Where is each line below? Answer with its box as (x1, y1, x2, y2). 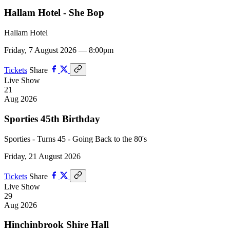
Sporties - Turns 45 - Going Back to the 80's (4, 134, 147, 143)
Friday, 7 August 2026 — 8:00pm (4, 46, 113, 55)
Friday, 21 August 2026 (4, 151, 81, 161)
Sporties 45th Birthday (4, 113, 100, 124)
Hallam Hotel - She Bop (4, 7, 104, 18)
